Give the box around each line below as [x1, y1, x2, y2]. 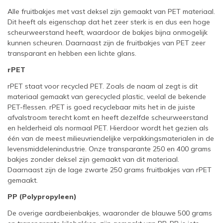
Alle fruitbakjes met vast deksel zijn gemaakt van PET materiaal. [7, 7, 215, 16]
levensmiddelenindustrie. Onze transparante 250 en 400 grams [7, 144, 211, 153]
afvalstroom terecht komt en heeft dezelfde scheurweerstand [7, 113, 208, 122]
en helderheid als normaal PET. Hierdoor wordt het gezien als [7, 123, 209, 132]
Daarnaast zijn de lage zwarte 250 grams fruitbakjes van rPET [7, 165, 212, 174]
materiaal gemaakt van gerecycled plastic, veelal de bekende [7, 92, 206, 101]
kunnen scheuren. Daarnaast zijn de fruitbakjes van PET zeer [7, 38, 206, 47]
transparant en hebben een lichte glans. [7, 49, 136, 58]
